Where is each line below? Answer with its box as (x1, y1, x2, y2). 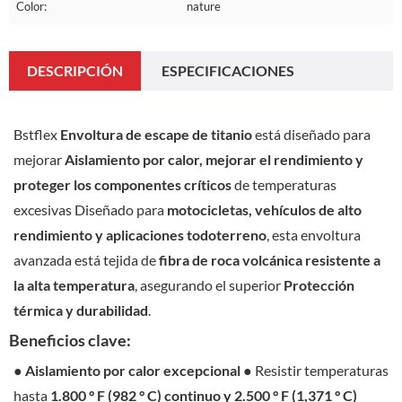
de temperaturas (232, 175, 336, 193)
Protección (284, 275, 354, 293)
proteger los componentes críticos (13, 175, 232, 193)
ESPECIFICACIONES (162, 61, 294, 79)
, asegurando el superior (135, 275, 284, 293)
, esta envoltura (267, 225, 361, 243)
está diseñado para (252, 125, 371, 143)
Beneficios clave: (9, 329, 131, 350)
